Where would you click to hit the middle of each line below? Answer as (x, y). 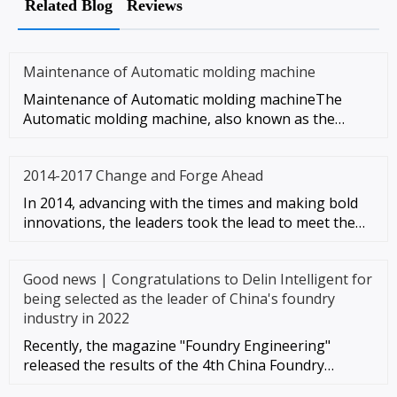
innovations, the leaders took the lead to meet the (189, 222)
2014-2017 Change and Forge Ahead (143, 175)
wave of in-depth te (87, 241)
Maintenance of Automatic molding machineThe (183, 99)
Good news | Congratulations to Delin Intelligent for (198, 279)
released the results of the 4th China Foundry (174, 365)
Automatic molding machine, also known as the (179, 118)
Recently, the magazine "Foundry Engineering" (177, 345)
